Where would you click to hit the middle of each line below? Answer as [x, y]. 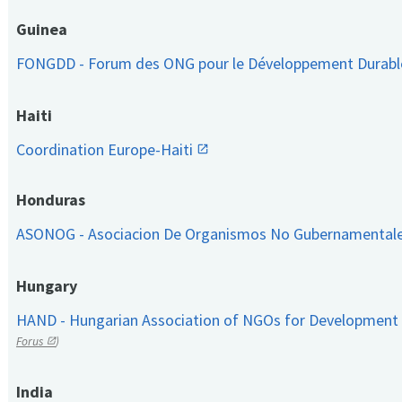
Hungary [47, 286]
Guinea [42, 30]
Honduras [51, 200]
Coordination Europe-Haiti [106, 150]
